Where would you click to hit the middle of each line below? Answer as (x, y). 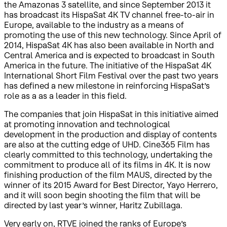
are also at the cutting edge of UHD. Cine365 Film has (107, 144)
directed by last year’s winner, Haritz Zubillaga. (93, 205)
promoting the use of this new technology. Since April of (113, 35)
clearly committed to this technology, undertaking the (108, 154)
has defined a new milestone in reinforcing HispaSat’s (107, 85)
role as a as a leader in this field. (65, 96)
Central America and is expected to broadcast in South (109, 55)
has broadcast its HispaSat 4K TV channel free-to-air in (109, 14)
